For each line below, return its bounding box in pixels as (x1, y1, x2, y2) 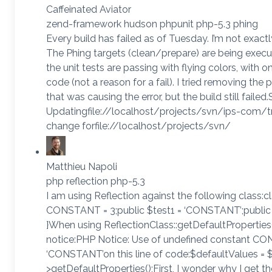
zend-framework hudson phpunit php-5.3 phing (46, 18, 258, 30)
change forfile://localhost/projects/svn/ (46, 120, 231, 132)
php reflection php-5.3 (46, 175, 145, 187)
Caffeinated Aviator (46, 3, 131, 15)
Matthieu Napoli (46, 160, 117, 172)
